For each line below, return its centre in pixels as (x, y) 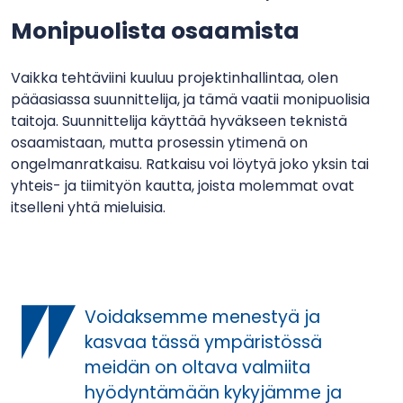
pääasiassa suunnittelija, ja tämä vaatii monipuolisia (190, 100)
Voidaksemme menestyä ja (202, 318)
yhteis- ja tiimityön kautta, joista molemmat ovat (183, 186)
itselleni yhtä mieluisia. (88, 208)
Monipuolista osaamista (155, 31)
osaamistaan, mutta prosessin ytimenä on (159, 143)
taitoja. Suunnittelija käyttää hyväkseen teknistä (179, 121)
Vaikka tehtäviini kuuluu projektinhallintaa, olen (175, 78)
